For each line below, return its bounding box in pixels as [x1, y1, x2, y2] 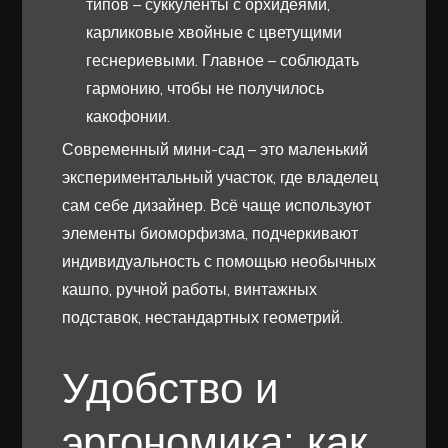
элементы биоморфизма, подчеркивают [62, 223, 359, 244]
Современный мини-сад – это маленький [62, 139, 369, 160]
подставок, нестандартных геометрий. [62, 307, 344, 328]
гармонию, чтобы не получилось [86, 78, 325, 99]
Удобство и [62, 365, 279, 413]
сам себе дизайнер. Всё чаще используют [62, 195, 372, 216]
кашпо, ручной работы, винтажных [62, 279, 318, 300]
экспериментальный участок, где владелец [62, 167, 379, 188]
